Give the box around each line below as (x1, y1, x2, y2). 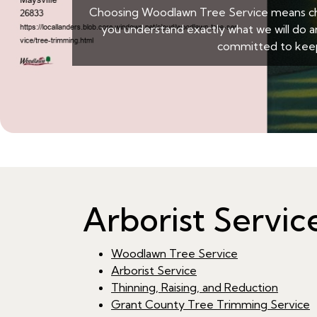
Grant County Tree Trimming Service (111, 297, 310, 312)
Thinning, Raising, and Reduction (111, 280, 278, 295)
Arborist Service (111, 263, 197, 278)
